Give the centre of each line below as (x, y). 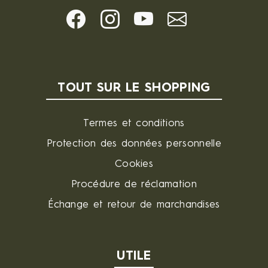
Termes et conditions (134, 124)
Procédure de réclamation (134, 185)
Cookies (134, 164)
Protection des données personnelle (134, 144)
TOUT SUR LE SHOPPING (134, 88)
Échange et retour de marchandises (134, 205)
